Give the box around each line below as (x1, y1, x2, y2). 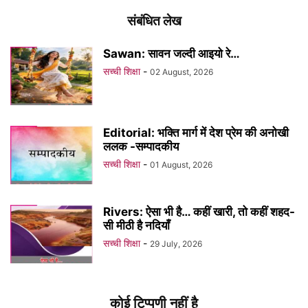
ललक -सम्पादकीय (103, 140, 179, 154)
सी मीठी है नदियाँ (103, 219, 170, 233)
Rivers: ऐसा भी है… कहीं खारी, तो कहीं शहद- (103, 205, 295, 219)
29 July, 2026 (150, 239, 202, 250)
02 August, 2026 (150, 67, 213, 78)
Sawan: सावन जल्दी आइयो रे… (103, 47, 240, 61)
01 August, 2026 (150, 159, 212, 170)
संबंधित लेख (126, 13, 181, 30)
